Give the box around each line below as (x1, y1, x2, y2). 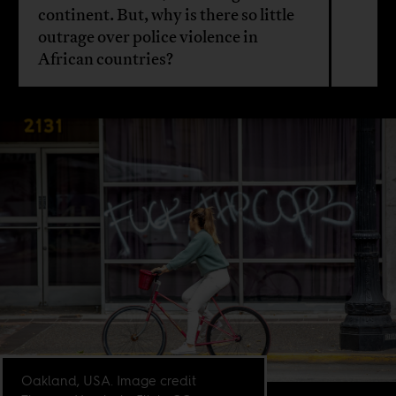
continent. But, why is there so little (37, 4, 294, 26)
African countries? (37, 48, 173, 70)
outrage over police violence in (37, 26, 258, 48)
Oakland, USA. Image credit (21, 371, 197, 391)
